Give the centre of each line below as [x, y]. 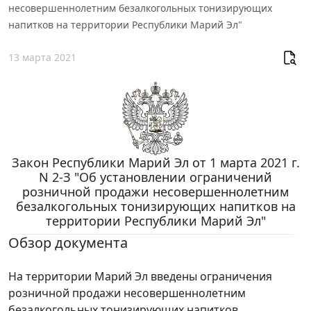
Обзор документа [68, 242]
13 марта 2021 [42, 58]
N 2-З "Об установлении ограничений [155, 177]
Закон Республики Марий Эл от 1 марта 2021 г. [155, 162]
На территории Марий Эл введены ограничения [140, 276]
